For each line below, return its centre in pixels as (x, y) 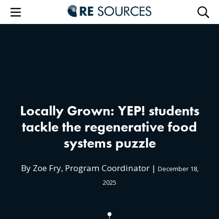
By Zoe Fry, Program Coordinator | (89, 168)
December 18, (178, 168)
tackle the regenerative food (109, 127)
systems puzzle (109, 143)
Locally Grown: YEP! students (109, 111)
